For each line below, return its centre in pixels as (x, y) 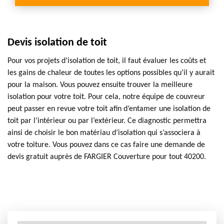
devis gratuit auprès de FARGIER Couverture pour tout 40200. (107, 157)
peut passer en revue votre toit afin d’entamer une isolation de (109, 109)
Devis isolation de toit (57, 43)
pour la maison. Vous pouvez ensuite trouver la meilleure (100, 85)
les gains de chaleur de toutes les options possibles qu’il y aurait (111, 73)
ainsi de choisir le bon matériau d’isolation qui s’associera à (104, 133)
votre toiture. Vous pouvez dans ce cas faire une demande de (106, 145)
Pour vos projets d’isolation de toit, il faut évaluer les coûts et (107, 61)
